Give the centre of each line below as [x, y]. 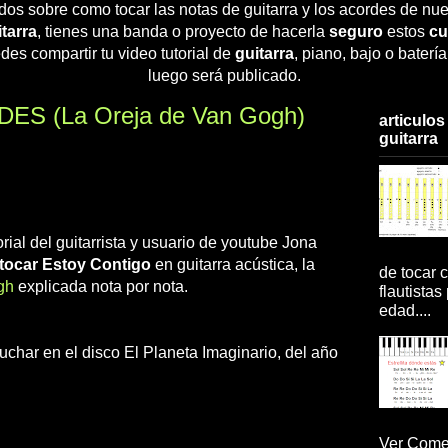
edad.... [405, 310]
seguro [355, 31]
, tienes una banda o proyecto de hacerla [182, 31]
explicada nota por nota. [101, 286]
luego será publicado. [224, 75]
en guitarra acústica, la [233, 264]
